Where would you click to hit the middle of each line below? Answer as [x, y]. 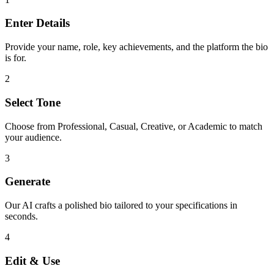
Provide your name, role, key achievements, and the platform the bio [136, 47]
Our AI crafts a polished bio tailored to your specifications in [121, 205]
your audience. [33, 137]
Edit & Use [32, 261]
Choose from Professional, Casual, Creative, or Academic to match [134, 126]
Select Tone [33, 102]
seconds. [21, 216]
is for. [16, 58]
